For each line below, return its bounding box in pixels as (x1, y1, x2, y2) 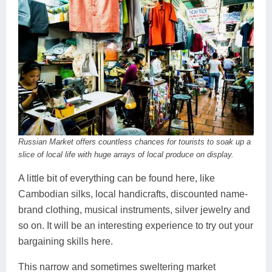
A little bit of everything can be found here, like (18, 173, 215, 184)
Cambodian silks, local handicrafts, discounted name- (18, 189, 248, 200)
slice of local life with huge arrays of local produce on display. (18, 150, 234, 160)
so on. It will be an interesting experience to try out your (18, 220, 253, 231)
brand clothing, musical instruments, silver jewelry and (18, 205, 250, 216)
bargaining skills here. (18, 236, 113, 247)
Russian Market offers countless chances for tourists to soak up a (18, 137, 251, 147)
